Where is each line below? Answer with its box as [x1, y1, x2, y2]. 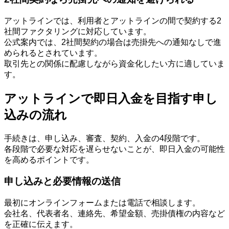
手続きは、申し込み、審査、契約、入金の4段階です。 [4, 133, 205, 143]
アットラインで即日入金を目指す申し [4, 91, 218, 105]
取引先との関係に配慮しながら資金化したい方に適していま [4, 59, 225, 68]
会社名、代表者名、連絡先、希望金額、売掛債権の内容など [4, 209, 225, 218]
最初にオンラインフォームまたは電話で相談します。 [4, 198, 200, 208]
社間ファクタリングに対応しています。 [4, 27, 151, 36]
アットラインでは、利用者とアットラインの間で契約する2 [4, 16, 221, 25]
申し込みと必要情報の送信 [4, 176, 121, 187]
